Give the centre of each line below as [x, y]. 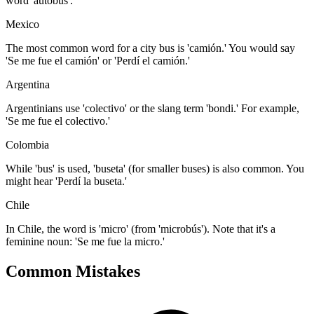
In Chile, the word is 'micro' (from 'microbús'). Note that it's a [141, 228]
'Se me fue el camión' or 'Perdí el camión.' [98, 60]
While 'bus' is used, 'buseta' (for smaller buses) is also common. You [155, 168]
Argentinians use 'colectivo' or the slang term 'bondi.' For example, [152, 108]
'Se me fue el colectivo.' [58, 121]
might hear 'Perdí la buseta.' [66, 181]
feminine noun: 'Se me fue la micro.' [85, 241]
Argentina [28, 84]
